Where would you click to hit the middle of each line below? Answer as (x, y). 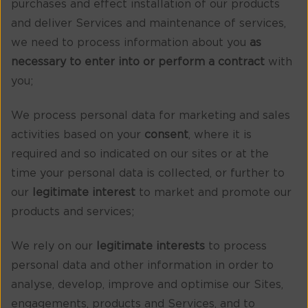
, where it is (220, 135)
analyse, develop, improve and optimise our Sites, (147, 285)
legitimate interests (151, 246)
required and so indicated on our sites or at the (140, 154)
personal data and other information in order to (142, 266)
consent (166, 135)
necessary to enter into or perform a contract (138, 62)
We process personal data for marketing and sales (151, 116)
